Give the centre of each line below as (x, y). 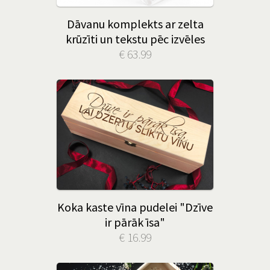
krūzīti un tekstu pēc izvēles (135, 39)
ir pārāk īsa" (135, 222)
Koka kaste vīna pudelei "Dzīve (135, 207)
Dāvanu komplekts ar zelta (135, 24)
